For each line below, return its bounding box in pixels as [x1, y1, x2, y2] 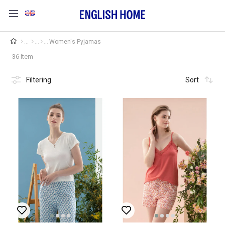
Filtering [26, 75, 51, 84]
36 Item [12, 52, 33, 60]
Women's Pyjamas [49, 38, 101, 45]
